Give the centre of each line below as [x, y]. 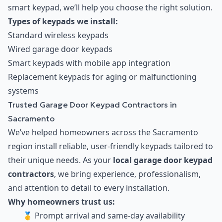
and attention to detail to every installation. [89, 188]
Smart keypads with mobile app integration [89, 63]
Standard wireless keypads [58, 35]
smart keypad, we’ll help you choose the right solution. [110, 8]
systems [23, 91]
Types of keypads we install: [63, 22]
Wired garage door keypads [60, 49]
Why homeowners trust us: [61, 202]
